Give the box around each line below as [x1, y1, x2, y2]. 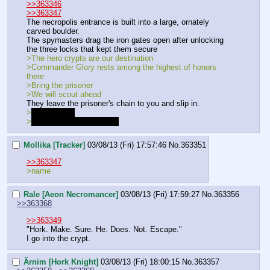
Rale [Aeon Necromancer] [24, 189, 118, 199]
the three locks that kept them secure [27, 45, 157, 54]
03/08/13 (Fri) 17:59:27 [121, 189, 199, 199]
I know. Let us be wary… [32, 117, 118, 127]
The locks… [32, 108, 74, 118]
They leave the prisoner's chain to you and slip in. [27, 99, 199, 108]
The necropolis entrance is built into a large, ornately [27, 17, 209, 27]
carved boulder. [27, 27, 80, 36]
